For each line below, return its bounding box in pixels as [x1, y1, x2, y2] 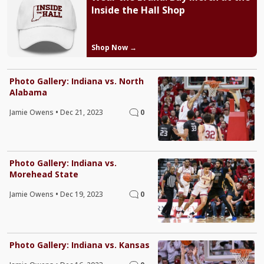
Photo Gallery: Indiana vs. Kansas [9, 239, 150, 251]
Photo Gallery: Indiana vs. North [9, 75, 144, 87]
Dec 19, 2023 [60, 189, 103, 199]
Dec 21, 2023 [60, 107, 103, 117]
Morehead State [9, 168, 78, 180]
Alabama [9, 86, 47, 98]
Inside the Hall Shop [91, 4, 185, 17]
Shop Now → [91, 42, 137, 52]
